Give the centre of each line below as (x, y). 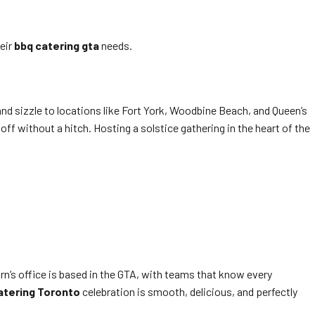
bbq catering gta (57, 45)
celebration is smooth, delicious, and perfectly (189, 291)
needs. (116, 45)
